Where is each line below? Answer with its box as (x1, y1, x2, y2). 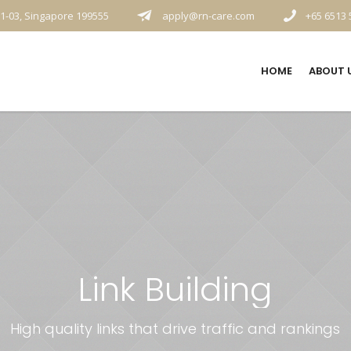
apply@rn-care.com (160, 9, 255, 23)
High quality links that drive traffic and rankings (10, 319, 341, 338)
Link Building (78, 266, 273, 313)
